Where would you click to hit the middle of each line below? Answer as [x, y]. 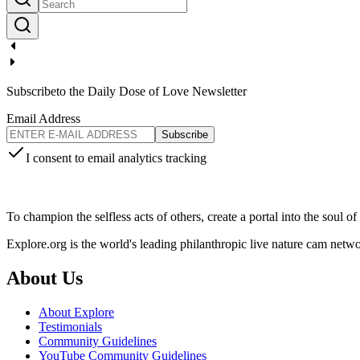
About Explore [76, 312]
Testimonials [70, 326]
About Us [45, 278]
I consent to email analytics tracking [116, 157]
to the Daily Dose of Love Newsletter [151, 91]
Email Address [43, 118]
